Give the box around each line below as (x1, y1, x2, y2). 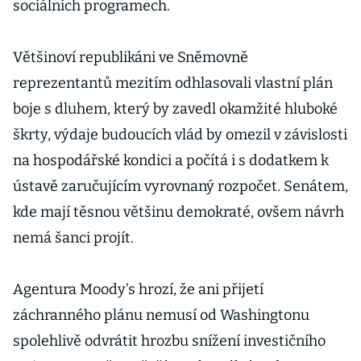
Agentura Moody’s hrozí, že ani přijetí (13, 280, 263, 298)
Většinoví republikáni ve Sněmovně (13, 48, 248, 66)
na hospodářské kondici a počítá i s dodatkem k (13, 151, 329, 169)
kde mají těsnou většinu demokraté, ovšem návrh (13, 203, 344, 221)
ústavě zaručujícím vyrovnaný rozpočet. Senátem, (13, 177, 348, 195)
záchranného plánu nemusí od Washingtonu (13, 306, 309, 324)
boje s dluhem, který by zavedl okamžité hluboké (13, 100, 338, 118)
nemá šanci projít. (13, 229, 134, 247)
